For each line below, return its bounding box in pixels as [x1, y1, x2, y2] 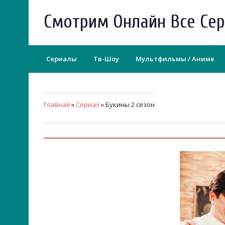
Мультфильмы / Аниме [136, 54, 214, 63]
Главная [44, 100, 70, 109]
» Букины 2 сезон [99, 100, 155, 109]
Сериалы [46, 54, 77, 63]
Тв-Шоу [93, 54, 119, 63]
